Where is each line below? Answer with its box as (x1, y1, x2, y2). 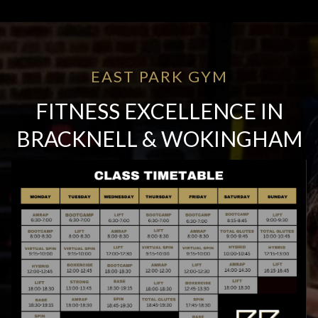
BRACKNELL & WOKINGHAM (16, 126, 302, 151)
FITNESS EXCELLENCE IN (35, 98, 283, 124)
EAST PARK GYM (90, 67, 228, 86)
